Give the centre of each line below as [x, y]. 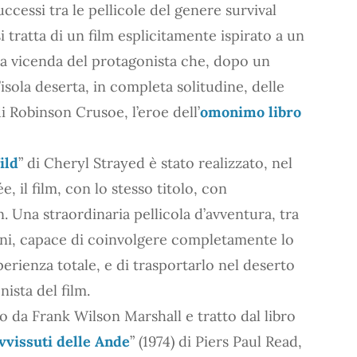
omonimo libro [251, 112]
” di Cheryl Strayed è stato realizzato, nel [155, 163]
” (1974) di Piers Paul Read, [216, 341]
